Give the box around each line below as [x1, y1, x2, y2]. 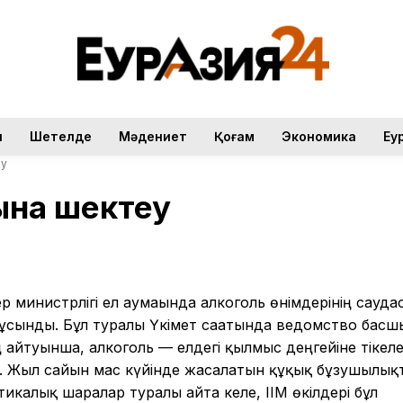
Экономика [281, 129, 356, 144]
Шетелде [29, 129, 92, 144]
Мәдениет [118, 129, 187, 144]
